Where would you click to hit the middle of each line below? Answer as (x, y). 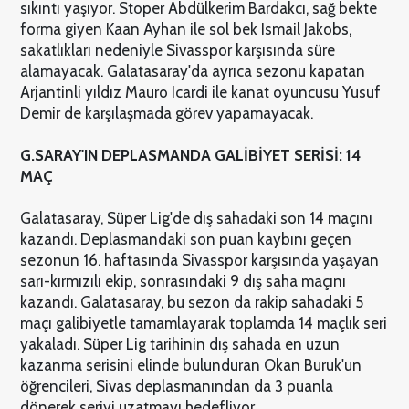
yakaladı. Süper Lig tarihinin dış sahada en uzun (179, 345)
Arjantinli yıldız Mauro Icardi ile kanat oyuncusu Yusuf (200, 93)
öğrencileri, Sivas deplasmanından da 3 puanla (176, 387)
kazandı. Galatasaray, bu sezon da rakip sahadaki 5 (191, 303)
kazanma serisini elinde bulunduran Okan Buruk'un (190, 366)
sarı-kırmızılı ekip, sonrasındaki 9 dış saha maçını (183, 282)
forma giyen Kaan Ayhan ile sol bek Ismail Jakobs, (185, 30)
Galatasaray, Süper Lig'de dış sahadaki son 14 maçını (196, 219)
